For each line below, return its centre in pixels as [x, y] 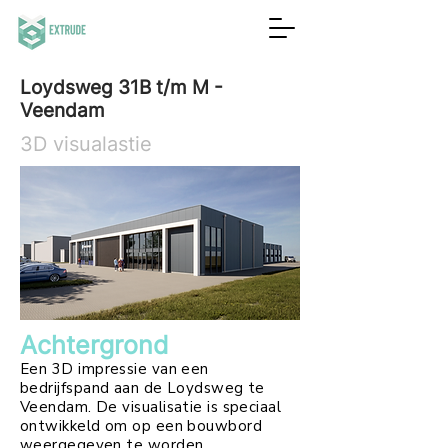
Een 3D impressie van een [114, 369]
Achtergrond [94, 345]
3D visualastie [86, 144]
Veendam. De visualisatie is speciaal [151, 407]
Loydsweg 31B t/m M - [121, 87]
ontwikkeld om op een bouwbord [141, 426]
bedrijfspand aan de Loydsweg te [142, 388]
